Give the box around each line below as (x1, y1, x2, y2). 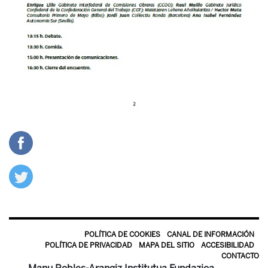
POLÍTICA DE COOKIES (84, 230, 160, 239)
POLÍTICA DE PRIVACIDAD (45, 241, 132, 250)
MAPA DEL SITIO (139, 241, 194, 250)
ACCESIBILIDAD (201, 241, 254, 250)
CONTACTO (221, 252, 259, 261)
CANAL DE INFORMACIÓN (167, 230, 254, 239)
